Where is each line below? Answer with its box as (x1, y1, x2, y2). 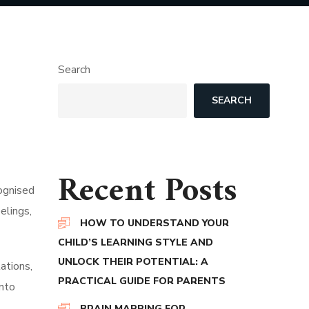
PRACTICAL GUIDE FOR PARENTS (57, 275, 226, 288)
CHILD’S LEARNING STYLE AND (57, 236, 213, 249)
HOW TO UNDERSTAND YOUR (79, 217, 229, 230)
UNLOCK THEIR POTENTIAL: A (57, 255, 208, 268)
